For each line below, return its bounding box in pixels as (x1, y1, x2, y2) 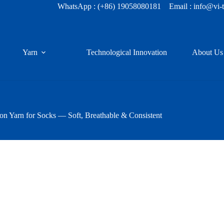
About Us (191, 48, 223, 56)
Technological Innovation (86, 48, 167, 56)
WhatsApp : (57, 2, 98, 10)
